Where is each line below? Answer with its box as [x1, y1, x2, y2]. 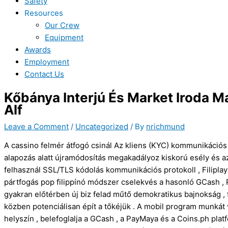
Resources [24, 8, 63, 18]
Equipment [45, 33, 83, 42]
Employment [24, 57, 69, 67]
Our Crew [45, 20, 79, 30]
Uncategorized [75, 121, 128, 131]
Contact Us [24, 69, 64, 79]
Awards [24, 45, 51, 54]
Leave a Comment [4, 121, 69, 131]
